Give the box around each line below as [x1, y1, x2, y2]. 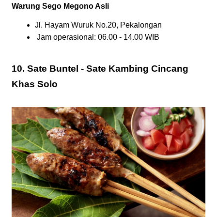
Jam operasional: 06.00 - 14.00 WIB [35, 33, 159, 42]
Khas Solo [12, 79, 58, 90]
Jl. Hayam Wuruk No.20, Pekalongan [35, 20, 162, 29]
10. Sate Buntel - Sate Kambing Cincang [12, 63, 188, 74]
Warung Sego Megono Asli [12, 1, 109, 10]
